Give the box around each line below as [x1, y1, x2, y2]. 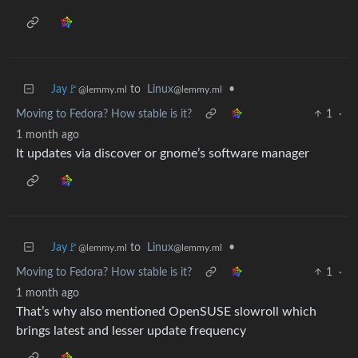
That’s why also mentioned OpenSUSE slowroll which [16, 304, 316, 318]
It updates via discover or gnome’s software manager [16, 146, 309, 160]
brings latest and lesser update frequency [16, 324, 246, 337]
